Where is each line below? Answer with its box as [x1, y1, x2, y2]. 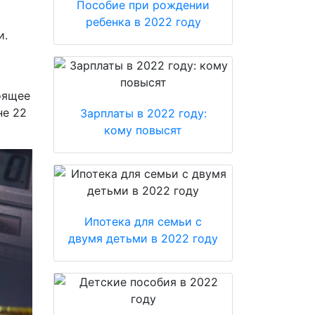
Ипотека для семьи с [84, 214, 202, 229]
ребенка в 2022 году [85, 15, 201, 29]
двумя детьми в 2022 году [68, 231, 218, 245]
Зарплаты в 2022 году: [79, 106, 207, 120]
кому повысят [104, 123, 182, 137]
